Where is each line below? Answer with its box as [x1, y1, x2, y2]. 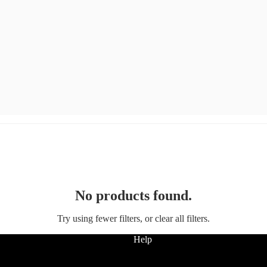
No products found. [75, 188, 192, 203]
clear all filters [155, 213, 207, 223]
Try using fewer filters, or [57, 213, 155, 223]
